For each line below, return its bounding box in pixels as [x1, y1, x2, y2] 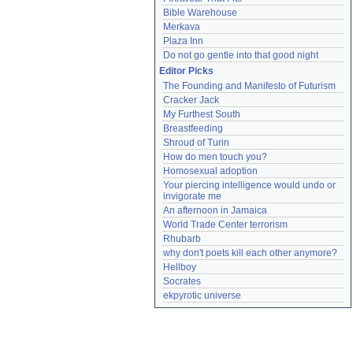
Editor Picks [159, 65, 214, 76]
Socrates [163, 276, 201, 287]
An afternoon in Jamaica [163, 205, 267, 216]
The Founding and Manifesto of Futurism [163, 80, 336, 91]
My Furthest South [163, 109, 240, 120]
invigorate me [163, 191, 221, 202]
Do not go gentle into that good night [163, 50, 318, 61]
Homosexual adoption [163, 165, 258, 176]
